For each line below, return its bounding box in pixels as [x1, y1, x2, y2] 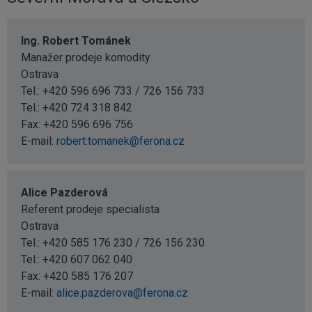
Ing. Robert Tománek [21, 34, 131, 48]
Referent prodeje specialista [21, 203, 159, 217]
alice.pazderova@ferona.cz [56, 286, 188, 300]
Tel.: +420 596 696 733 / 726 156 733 [21, 84, 205, 98]
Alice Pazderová [21, 186, 108, 200]
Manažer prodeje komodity [21, 51, 150, 65]
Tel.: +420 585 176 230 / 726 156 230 [21, 236, 205, 250]
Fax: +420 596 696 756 [21, 118, 133, 132]
